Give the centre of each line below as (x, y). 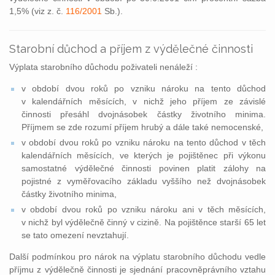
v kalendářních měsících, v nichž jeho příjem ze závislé (144, 101)
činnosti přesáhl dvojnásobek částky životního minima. (144, 114)
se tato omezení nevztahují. (75, 235)
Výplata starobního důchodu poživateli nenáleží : (103, 67)
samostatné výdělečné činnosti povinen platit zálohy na (144, 168)
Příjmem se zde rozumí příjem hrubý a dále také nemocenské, (142, 127)
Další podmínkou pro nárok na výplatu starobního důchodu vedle (137, 257)
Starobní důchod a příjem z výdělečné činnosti (131, 49)
